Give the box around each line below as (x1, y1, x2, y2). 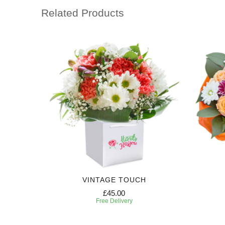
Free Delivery (95, 197, 133, 204)
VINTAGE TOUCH (82, 175, 146, 184)
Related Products (41, 7, 124, 19)
